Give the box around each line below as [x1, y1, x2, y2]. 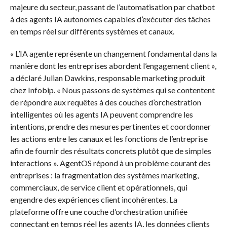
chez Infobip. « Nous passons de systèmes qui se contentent [10, 85, 215, 95]
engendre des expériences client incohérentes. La [10, 195, 177, 205]
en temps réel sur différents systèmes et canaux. [10, 26, 174, 36]
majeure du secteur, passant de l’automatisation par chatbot [10, 2, 215, 12]
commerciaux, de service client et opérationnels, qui [10, 182, 187, 193]
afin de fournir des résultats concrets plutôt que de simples [10, 146, 211, 156]
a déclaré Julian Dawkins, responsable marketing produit [10, 73, 205, 83]
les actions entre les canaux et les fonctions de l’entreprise [10, 134, 208, 144]
